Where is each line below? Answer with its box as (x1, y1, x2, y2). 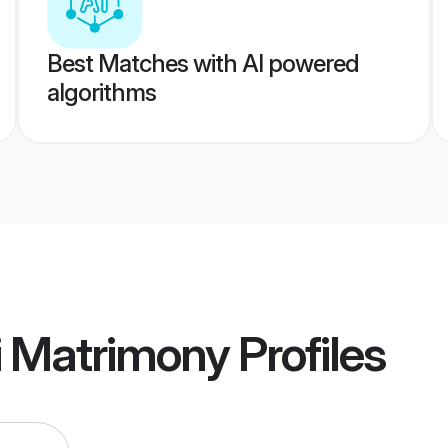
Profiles (229, 324, 385, 384)
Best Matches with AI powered (46, 49, 359, 78)
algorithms (46, 78, 156, 107)
